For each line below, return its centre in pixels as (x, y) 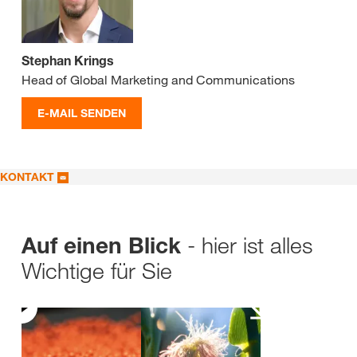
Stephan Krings (68, 60)
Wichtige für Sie (97, 271)
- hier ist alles (250, 245)
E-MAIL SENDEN (82, 112)
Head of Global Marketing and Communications (158, 79)
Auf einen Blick (104, 245)
